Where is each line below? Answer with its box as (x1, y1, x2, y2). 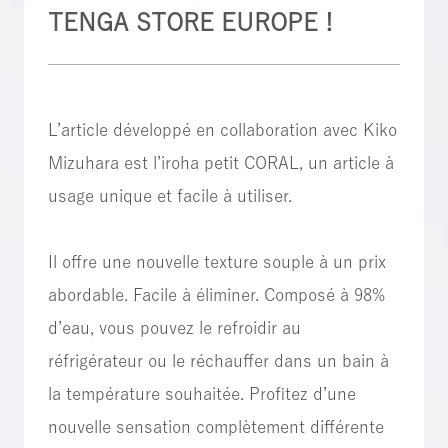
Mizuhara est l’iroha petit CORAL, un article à (47, 153, 394, 171)
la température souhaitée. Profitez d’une (47, 384, 356, 402)
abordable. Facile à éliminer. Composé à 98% (47, 285, 385, 303)
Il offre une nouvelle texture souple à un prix (47, 252, 386, 270)
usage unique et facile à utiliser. (47, 186, 292, 204)
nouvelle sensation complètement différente (47, 417, 384, 435)
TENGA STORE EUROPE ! (47, 9, 333, 34)
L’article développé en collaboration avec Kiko (47, 120, 397, 138)
